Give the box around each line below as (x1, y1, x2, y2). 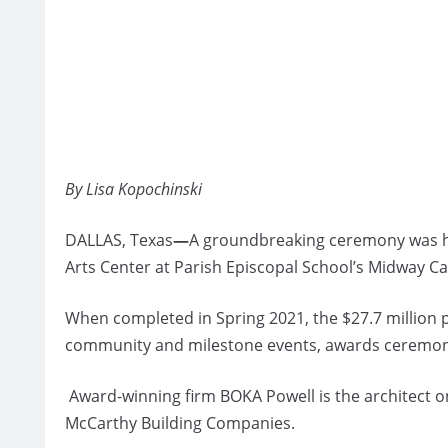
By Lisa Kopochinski (65, 177, 202, 200)
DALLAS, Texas (65, 228, 173, 251)
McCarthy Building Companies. (65, 411, 295, 434)
